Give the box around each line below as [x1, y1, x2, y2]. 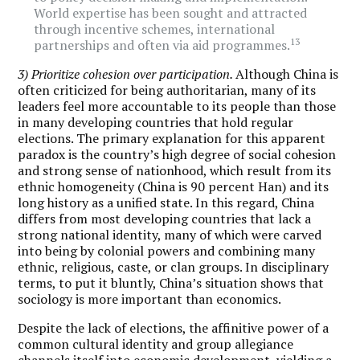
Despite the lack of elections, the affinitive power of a [18, 318, 329, 337]
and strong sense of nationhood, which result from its [18, 161, 332, 179]
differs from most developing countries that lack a [18, 209, 312, 227]
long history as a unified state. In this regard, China [18, 193, 315, 211]
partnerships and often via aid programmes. [34, 35, 291, 54]
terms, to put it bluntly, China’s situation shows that [18, 273, 325, 292]
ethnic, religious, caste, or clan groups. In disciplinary [18, 257, 329, 276]
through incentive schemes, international [34, 19, 276, 38]
